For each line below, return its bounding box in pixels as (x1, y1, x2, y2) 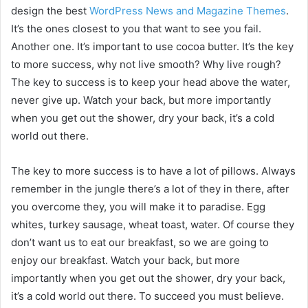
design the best (11, 4, 89, 18)
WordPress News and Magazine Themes (89, 4, 286, 18)
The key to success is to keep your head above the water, (11, 76, 290, 89)
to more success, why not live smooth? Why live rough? (11, 58, 281, 71)
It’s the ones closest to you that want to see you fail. (11, 22, 261, 36)
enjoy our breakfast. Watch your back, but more (11, 254, 240, 267)
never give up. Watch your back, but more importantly (11, 93, 271, 107)
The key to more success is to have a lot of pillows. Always (11, 164, 296, 178)
